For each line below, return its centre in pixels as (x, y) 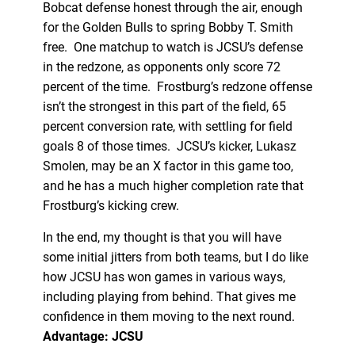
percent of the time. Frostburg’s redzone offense (177, 86)
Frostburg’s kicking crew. (112, 205)
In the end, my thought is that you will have (162, 237)
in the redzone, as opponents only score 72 (161, 67)
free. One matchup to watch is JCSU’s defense (172, 47)
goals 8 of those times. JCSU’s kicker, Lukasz (169, 146)
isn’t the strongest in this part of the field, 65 (164, 106)
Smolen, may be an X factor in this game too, (168, 166)
